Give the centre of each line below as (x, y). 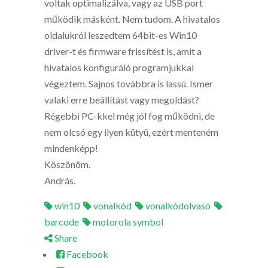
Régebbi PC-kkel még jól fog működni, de (130, 116)
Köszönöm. (67, 164)
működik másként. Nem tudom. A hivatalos (132, 19)
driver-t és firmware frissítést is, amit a (123, 51)
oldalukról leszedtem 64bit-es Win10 (121, 35)
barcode (62, 222)
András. (60, 180)
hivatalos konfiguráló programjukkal (119, 67)
